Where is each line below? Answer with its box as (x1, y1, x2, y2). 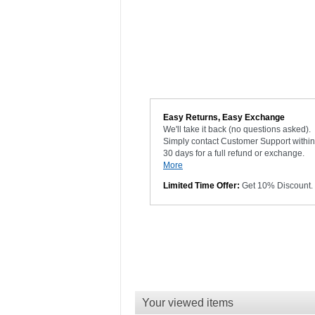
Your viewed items (142, 297, 233, 309)
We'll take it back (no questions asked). (163, 124, 311, 135)
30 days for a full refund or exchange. (163, 148, 304, 159)
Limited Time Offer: (163, 181, 240, 191)
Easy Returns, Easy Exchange (163, 112, 285, 123)
